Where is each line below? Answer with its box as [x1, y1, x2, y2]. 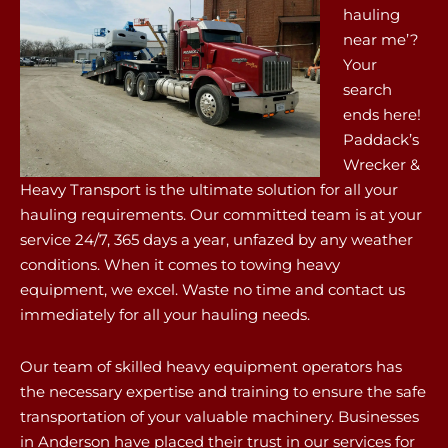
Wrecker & [342, 155, 420, 175]
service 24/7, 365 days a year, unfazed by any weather [20, 230, 413, 250]
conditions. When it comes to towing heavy [20, 255, 340, 275]
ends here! [342, 105, 421, 125]
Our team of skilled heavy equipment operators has [20, 356, 402, 376]
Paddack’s [342, 130, 419, 150]
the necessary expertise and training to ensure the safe [20, 381, 426, 401]
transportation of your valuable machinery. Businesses [20, 406, 419, 426]
